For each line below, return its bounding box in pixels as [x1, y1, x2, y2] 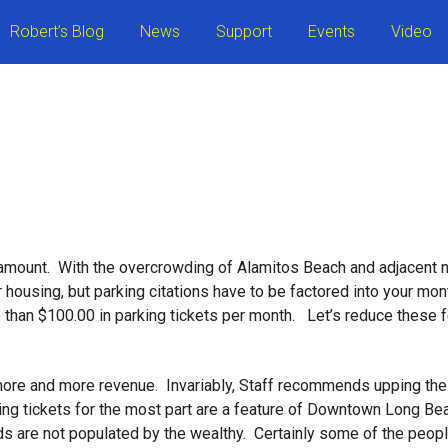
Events [308, 22, 355, 41]
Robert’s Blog [10, 22, 104, 41]
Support [216, 22, 272, 41]
